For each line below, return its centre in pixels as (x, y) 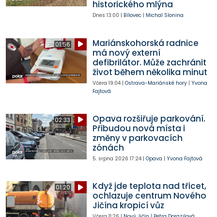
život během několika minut (150, 72)
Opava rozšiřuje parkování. (149, 118)
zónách (108, 147)
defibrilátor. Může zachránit (149, 62)
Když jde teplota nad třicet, (149, 186)
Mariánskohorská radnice (145, 43)
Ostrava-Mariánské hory (156, 83)
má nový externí (126, 53)
